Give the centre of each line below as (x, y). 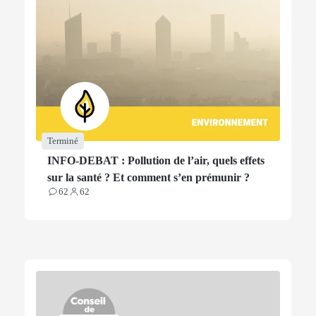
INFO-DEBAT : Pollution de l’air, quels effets (156, 160)
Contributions (74, 197)
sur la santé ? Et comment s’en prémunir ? (148, 177)
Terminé (63, 140)
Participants (91, 197)
